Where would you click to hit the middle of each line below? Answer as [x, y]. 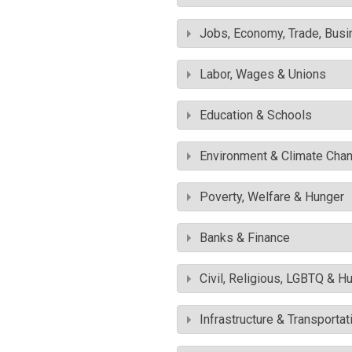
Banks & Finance [245, 238]
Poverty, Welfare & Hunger [272, 197]
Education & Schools [256, 115]
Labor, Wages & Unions [263, 74]
